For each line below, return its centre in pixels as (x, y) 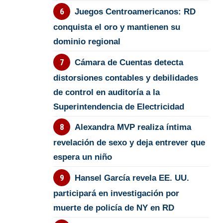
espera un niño (83, 157)
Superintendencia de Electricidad (119, 107)
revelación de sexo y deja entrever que (129, 143)
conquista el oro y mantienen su (117, 27)
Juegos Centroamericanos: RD (135, 12)
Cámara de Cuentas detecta (129, 62)
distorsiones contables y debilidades (126, 78)
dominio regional (87, 42)
